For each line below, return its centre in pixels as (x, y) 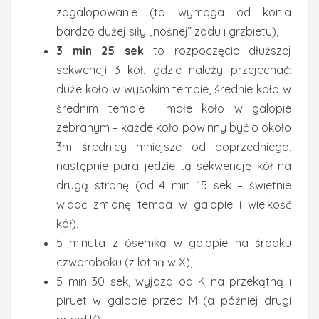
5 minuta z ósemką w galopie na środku (174, 243)
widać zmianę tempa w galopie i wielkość (174, 204)
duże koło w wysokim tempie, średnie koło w (174, 89)
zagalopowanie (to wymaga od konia (174, 12)
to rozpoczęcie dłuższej (217, 51)
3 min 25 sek (100, 51)
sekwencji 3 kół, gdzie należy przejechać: (174, 70)
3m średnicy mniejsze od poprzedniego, (174, 147)
